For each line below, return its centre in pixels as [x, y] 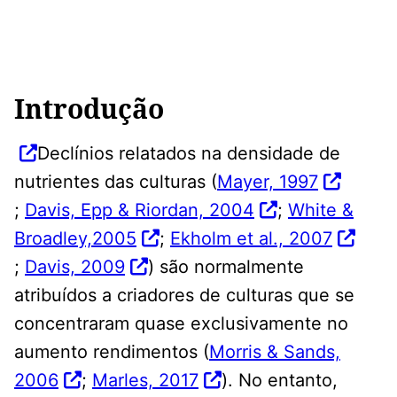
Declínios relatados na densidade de [189, 153]
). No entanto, [280, 380]
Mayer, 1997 [268, 181]
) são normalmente [226, 266]
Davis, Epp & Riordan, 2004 [140, 210]
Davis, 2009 [75, 266]
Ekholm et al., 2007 [251, 238]
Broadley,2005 [75, 238]
